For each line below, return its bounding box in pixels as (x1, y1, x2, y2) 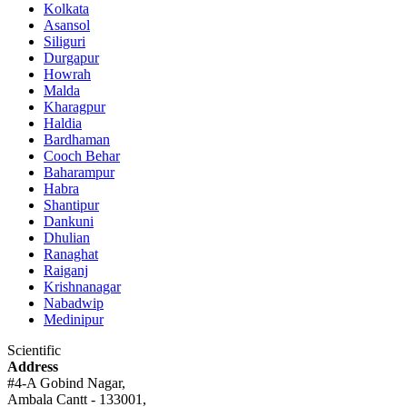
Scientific (7, 342, 61, 358)
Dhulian (44, 229, 90, 245)
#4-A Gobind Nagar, (7, 374, 125, 391)
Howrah (44, 65, 91, 82)
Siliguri (44, 33, 85, 49)
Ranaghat (44, 245, 98, 262)
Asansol (44, 16, 90, 33)
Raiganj (44, 262, 88, 278)
